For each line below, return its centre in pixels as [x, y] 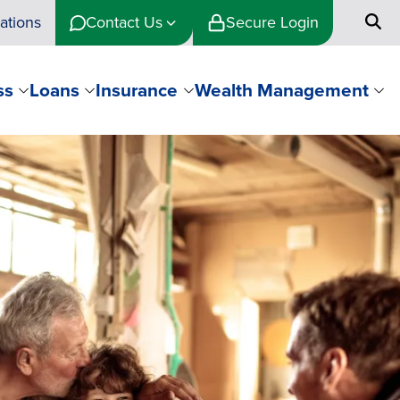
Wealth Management [281, 90]
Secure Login [272, 22]
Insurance [137, 90]
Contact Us [125, 22]
